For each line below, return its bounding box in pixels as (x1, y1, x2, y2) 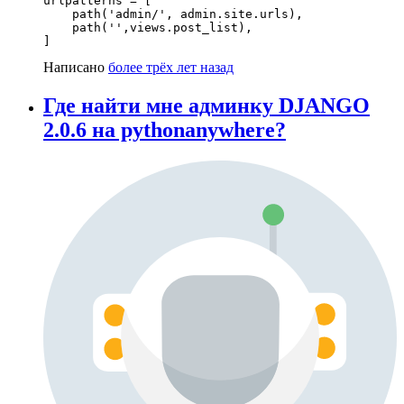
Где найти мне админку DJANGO (43, 93, 370, 117)
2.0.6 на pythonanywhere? (43, 117, 286, 142)
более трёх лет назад (108, 60, 234, 76)
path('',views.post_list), (43, 21, 252, 35)
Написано (43, 60, 108, 76)
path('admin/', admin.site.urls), (43, 7, 303, 22)
